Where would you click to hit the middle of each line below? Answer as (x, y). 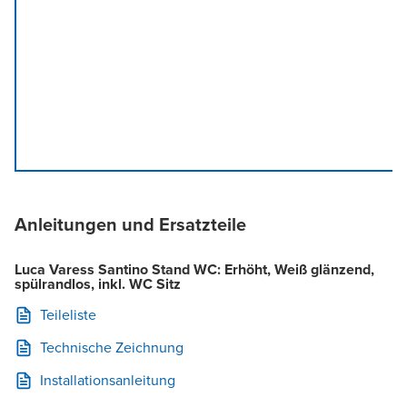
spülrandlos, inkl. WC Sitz (98, 283)
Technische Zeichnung (112, 347)
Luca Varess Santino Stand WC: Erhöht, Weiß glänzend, (194, 269)
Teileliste (68, 314)
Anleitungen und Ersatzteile (130, 224)
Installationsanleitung (108, 380)
